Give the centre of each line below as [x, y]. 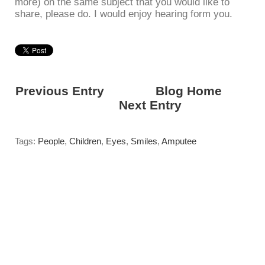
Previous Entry [59, 91]
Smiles [144, 141]
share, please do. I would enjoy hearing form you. [124, 14]
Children [85, 141]
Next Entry [150, 105]
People [51, 141]
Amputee [179, 141]
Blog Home [188, 91]
